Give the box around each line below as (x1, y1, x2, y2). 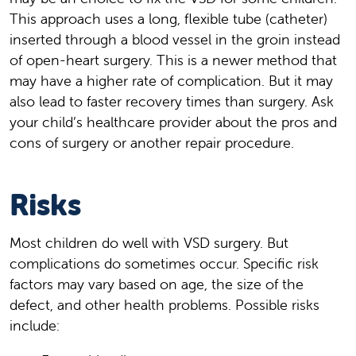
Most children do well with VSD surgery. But (10, 233, 288, 252)
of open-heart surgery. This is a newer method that (10, 50, 337, 69)
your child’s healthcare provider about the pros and (10, 112, 337, 131)
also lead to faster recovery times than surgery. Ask (10, 91, 334, 110)
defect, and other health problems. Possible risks (10, 295, 319, 314)
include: (10, 315, 60, 335)
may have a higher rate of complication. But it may (10, 71, 333, 90)
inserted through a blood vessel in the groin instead (10, 29, 340, 48)
